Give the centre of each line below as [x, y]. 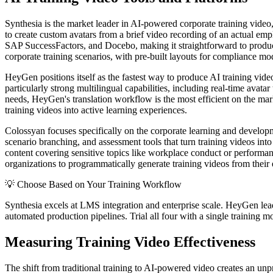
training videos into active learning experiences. [96, 110]
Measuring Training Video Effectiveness [130, 242]
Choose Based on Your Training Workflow [99, 185]
